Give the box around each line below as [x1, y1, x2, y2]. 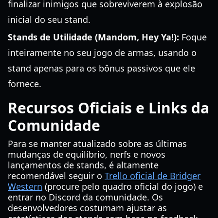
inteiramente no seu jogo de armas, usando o [8, 47, 197, 58]
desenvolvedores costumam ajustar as [8, 202, 167, 214]
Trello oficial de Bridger [105, 170, 200, 182]
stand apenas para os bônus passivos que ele [8, 62, 195, 74]
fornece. [8, 78, 41, 90]
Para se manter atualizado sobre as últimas [8, 138, 187, 149]
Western [8, 181, 42, 192]
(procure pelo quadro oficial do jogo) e [42, 181, 203, 192]
